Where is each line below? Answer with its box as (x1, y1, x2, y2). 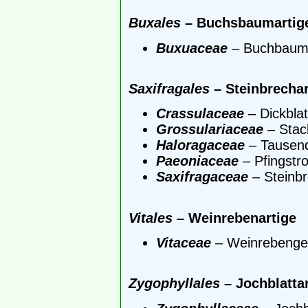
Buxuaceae (156, 40, 228, 56)
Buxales (129, 15, 181, 31)
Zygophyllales (129, 276, 220, 291)
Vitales (129, 210, 173, 225)
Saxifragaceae (156, 169, 248, 185)
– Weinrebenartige (173, 210, 296, 225)
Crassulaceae (156, 106, 244, 122)
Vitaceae (156, 234, 211, 250)
